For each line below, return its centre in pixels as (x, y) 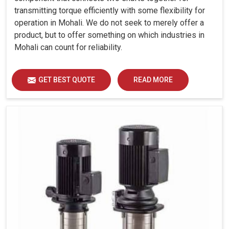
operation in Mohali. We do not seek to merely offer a (109, 23)
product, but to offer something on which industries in (109, 35)
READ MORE (153, 80)
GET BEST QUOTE (67, 80)
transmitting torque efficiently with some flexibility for (110, 11)
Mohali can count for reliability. (68, 48)
